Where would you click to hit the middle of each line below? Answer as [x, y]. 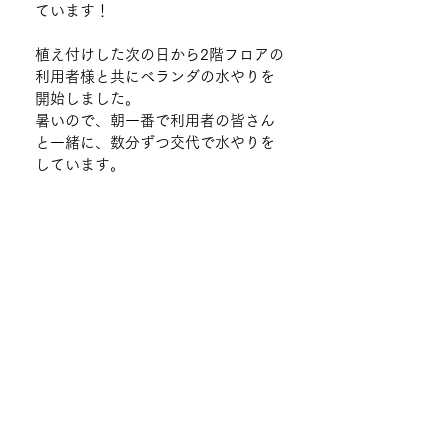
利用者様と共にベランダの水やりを [155, 76]
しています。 [80, 164]
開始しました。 [87, 98]
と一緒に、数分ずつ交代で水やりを [155, 142]
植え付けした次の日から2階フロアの [159, 54]
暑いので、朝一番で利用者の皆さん [155, 120]
